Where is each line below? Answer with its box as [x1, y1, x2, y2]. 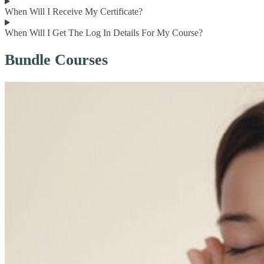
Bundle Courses [5, 51, 108, 69]
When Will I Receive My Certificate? [5, 6, 143, 17]
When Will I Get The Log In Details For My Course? [5, 28, 203, 38]
